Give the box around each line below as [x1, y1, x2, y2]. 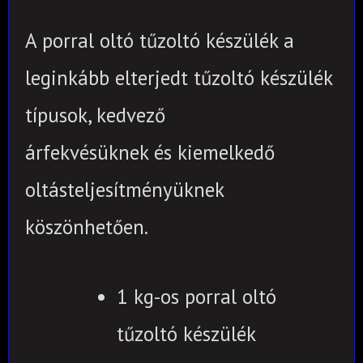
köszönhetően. [25, 213, 148, 240]
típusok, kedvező [25, 101, 165, 128]
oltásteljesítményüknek [25, 176, 224, 203]
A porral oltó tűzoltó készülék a [25, 27, 294, 53]
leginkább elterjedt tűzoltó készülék [25, 64, 332, 91]
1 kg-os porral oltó [116, 283, 276, 310]
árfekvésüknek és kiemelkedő [25, 139, 275, 165]
